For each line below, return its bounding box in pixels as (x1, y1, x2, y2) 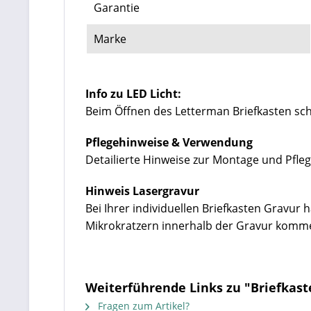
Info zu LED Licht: (85, 85, 181, 101)
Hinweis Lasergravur (85, 183, 199, 199)
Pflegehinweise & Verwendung (85, 134, 255, 150)
